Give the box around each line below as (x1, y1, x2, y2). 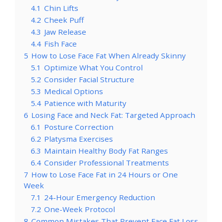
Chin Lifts (44, 2, 78, 13)
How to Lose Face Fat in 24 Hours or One (31, 169, 178, 179)
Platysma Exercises (44, 133, 113, 144)
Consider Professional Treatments (44, 157, 169, 167)
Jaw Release (44, 26, 86, 37)
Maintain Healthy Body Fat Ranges (44, 145, 168, 156)
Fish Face (44, 38, 77, 49)
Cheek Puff (44, 14, 84, 25)
